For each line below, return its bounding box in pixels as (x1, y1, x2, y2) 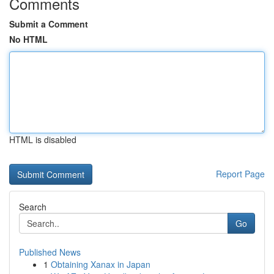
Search (19, 201, 46, 213)
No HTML (9, 33, 48, 45)
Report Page (216, 168, 265, 180)
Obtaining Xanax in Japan (51, 258, 150, 270)
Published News (19, 246, 81, 258)
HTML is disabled (9, 133, 76, 146)
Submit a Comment (9, 18, 88, 30)
